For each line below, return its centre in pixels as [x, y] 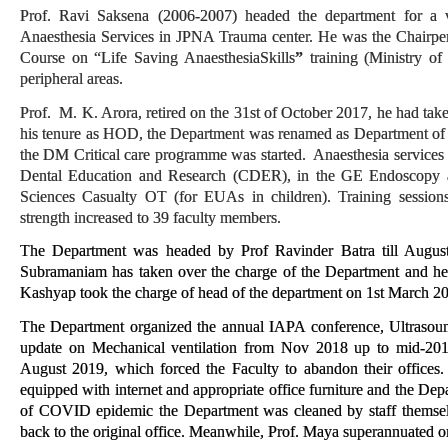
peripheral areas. [71, 78]
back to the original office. [102, 431]
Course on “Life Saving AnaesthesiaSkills [157, 57]
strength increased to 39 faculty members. [152, 217]
